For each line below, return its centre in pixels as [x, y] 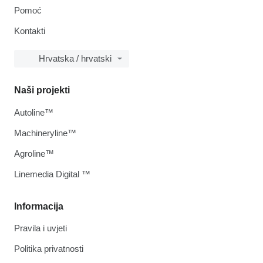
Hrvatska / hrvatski [75, 58]
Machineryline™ [45, 133]
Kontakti [30, 31]
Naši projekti [42, 90]
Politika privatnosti [49, 249]
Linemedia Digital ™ [52, 174]
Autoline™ [34, 112]
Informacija [39, 206]
